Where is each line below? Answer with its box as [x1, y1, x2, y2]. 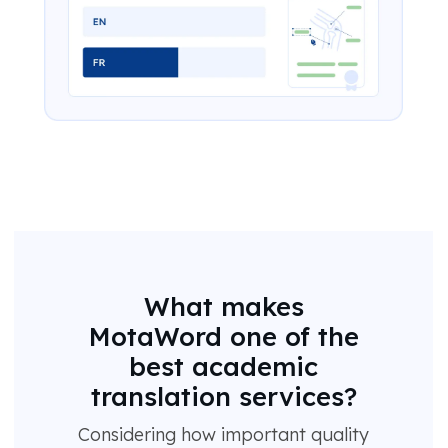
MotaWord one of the [88, 320, 359, 353]
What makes [143, 290, 304, 323]
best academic [129, 350, 318, 383]
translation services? [90, 380, 357, 413]
